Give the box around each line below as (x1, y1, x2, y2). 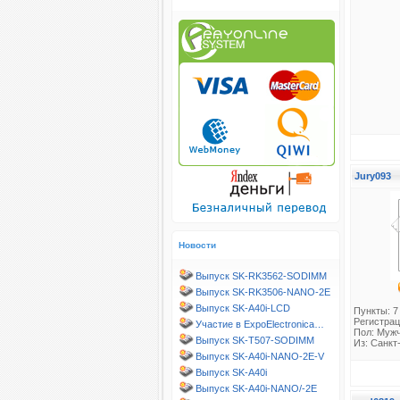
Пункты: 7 (354, 305, 398, 316)
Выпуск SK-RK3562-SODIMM (196, 271, 327, 281)
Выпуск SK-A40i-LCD (196, 303, 290, 313)
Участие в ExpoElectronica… (196, 319, 324, 329)
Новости (179, 240, 216, 250)
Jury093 (354, 171, 391, 181)
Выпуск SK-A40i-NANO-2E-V (196, 351, 324, 362)
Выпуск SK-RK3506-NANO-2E (196, 287, 330, 297)
